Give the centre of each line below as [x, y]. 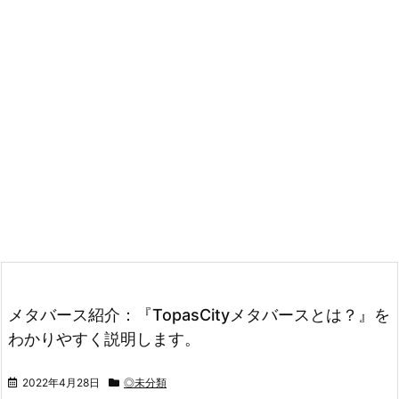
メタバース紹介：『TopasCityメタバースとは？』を [199, 315]
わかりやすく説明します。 [104, 339]
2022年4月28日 [61, 383]
